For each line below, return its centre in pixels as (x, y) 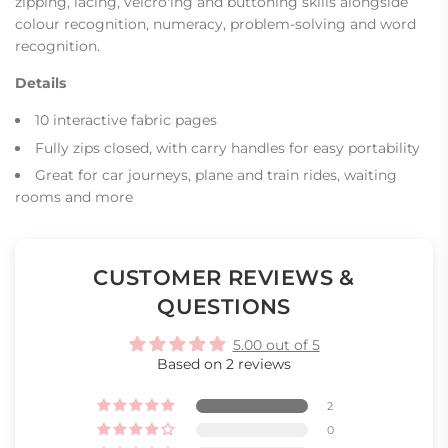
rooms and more (74, 197)
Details (40, 82)
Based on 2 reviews (224, 364)
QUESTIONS (224, 307)
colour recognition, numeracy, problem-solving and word (215, 23)
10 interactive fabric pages (126, 119)
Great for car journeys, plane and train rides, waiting (216, 175)
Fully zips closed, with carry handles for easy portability (227, 147)
